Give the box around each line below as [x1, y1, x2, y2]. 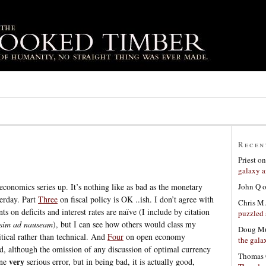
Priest [238, 154, 256, 165]
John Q [238, 180, 261, 192]
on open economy [123, 230, 185, 242]
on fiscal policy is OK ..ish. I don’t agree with [58, 193, 214, 205]
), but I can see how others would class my [53, 218, 196, 230]
